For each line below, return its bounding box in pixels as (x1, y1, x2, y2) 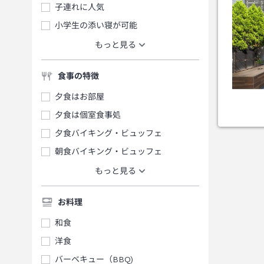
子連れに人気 (55, 2, 104, 12)
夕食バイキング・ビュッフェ (55, 128, 162, 138)
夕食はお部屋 (55, 91, 104, 101)
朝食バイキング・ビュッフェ (55, 146, 162, 156)
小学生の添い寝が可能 (55, 20, 137, 30)
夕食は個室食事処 (55, 110, 121, 120)
